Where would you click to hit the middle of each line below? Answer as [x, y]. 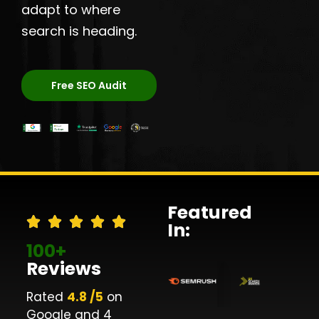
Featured [209, 212]
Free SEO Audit [89, 85]
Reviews [64, 268]
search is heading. [79, 31]
